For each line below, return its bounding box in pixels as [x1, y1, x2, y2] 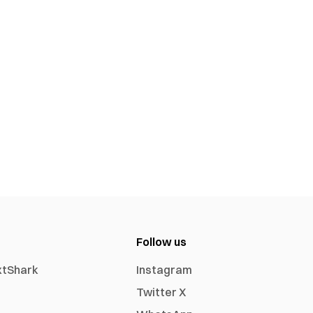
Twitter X [136, 285, 187, 299]
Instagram [136, 263, 193, 277]
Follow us [136, 235, 187, 249]
